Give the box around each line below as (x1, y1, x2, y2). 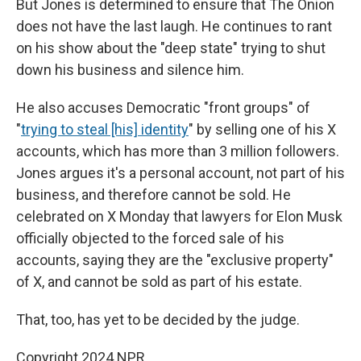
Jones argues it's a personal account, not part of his (16, 164, 345, 182)
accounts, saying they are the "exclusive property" (16, 251, 334, 269)
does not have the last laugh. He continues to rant (16, 18, 332, 35)
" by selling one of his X (189, 121, 336, 139)
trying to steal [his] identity (21, 121, 189, 139)
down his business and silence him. (16, 61, 244, 79)
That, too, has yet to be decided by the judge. (16, 311, 300, 329)
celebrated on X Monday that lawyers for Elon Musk (16, 208, 342, 226)
